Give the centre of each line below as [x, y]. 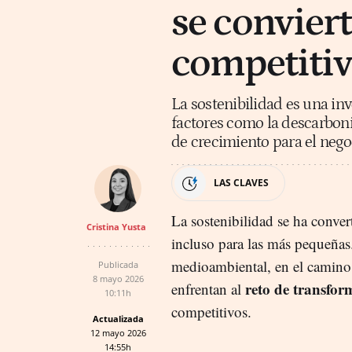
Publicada [118, 264]
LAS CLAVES [241, 182]
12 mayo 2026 [118, 332]
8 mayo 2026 [118, 278]
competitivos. [211, 311]
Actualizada [118, 318]
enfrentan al [206, 288]
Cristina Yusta [116, 226]
